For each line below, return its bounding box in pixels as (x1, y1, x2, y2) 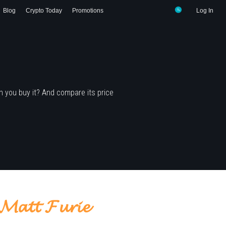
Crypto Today (26, 7, 62, 14)
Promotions (72, 7, 103, 14)
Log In (196, 7, 213, 14)
